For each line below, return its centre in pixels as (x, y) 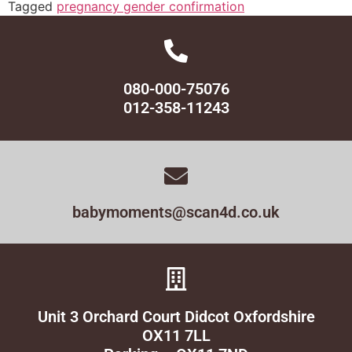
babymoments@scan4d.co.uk (176, 212)
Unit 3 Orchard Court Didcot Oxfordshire (176, 317)
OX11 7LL (176, 335)
